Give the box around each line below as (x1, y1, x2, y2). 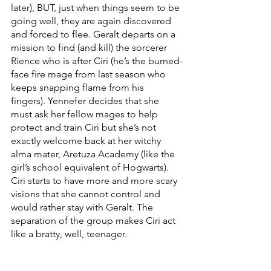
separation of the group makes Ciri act (11, 214, 178, 226)
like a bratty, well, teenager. (11, 227, 129, 240)
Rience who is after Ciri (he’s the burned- (11, 54, 183, 67)
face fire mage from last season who (11, 68, 168, 80)
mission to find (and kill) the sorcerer (11, 41, 169, 53)
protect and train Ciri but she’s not (11, 121, 158, 133)
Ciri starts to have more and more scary (11, 174, 180, 186)
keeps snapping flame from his (11, 81, 146, 93)
